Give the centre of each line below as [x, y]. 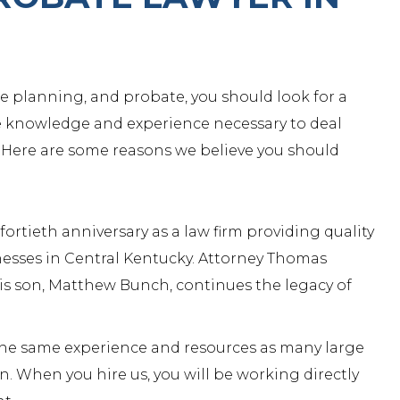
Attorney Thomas [262, 258]
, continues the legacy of [261, 285]
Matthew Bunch [109, 285]
